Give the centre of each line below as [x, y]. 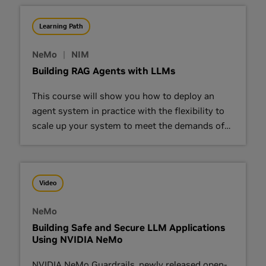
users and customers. [77, 140]
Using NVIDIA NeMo [77, 239]
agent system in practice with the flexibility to [128, 110]
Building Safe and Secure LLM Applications [129, 227]
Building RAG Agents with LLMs [104, 70]
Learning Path [61, 26]
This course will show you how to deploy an [123, 96]
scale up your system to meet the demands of [128, 125]
